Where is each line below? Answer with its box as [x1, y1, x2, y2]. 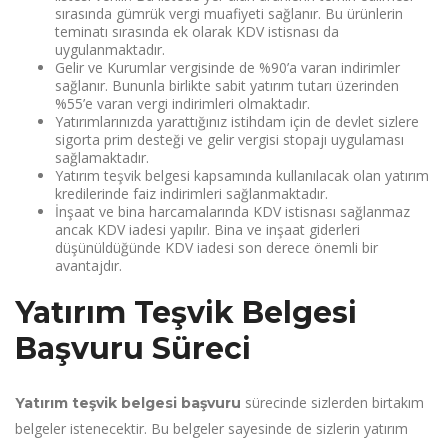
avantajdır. [55, 255, 122, 275]
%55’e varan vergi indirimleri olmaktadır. [55, 93, 310, 113]
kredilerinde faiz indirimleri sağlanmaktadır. [55, 183, 328, 203]
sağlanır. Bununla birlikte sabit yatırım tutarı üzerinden [55, 75, 399, 95]
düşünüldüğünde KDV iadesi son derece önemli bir [55, 237, 378, 257]
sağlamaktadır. [55, 147, 149, 167]
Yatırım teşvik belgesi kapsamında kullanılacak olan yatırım [55, 165, 429, 185]
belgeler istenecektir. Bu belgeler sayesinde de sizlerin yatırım [15, 418, 408, 438]
